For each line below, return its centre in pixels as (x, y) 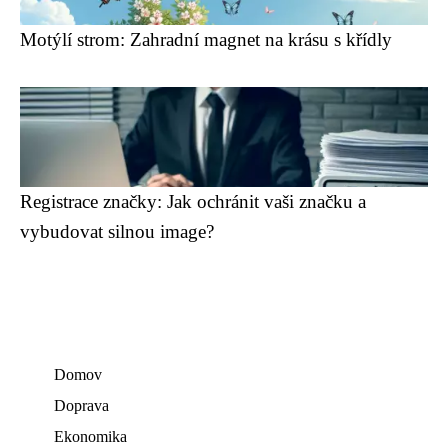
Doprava (81, 405)
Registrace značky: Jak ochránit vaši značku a (193, 201)
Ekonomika (90, 436)
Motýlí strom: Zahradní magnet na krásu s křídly (206, 39)
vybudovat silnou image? (117, 231)
